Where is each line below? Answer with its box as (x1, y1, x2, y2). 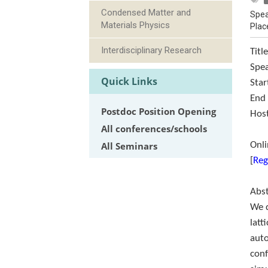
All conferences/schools (101, 123, 208, 135)
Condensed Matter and (101, 7, 191, 19)
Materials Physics (101, 20, 170, 31)
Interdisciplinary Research (101, 45, 202, 56)
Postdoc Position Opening (101, 105, 217, 118)
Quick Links (101, 75, 158, 89)
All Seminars (101, 140, 158, 153)
